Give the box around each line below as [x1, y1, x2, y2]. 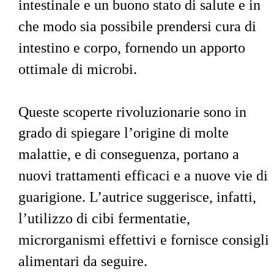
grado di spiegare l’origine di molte [18, 125, 232, 141]
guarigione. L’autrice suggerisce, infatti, [18, 189, 260, 206]
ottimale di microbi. [18, 61, 137, 77]
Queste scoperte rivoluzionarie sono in [18, 103, 250, 120]
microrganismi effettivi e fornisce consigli [18, 232, 273, 248]
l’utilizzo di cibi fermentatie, [18, 210, 194, 227]
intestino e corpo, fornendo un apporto [18, 39, 249, 56]
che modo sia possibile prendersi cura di [18, 18, 260, 34]
